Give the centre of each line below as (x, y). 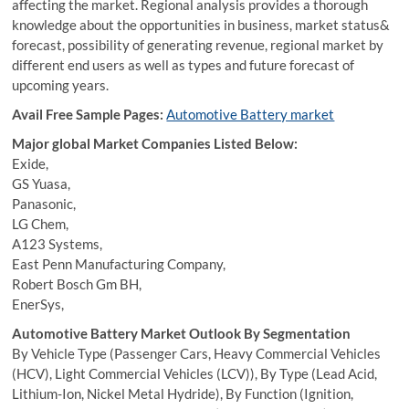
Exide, (31, 163)
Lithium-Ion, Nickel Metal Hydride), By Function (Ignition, (183, 393)
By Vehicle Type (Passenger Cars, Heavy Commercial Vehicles (197, 353)
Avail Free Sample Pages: (88, 114)
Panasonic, (44, 204)
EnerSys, (38, 304)
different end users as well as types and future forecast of (184, 65)
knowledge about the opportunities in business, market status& (201, 25)
